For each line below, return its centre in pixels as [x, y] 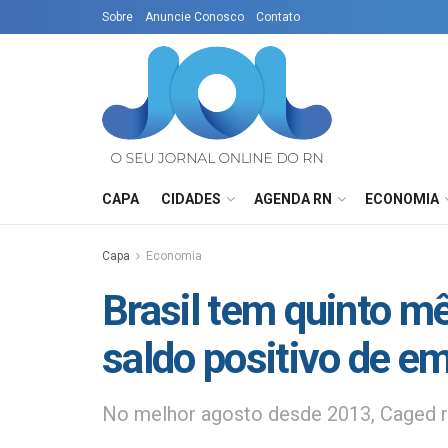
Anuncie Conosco [194, 17]
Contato [278, 17]
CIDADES [191, 199]
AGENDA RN [293, 199]
